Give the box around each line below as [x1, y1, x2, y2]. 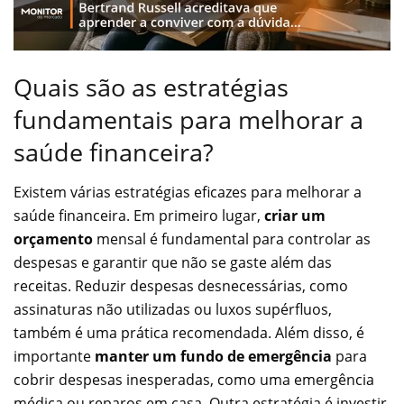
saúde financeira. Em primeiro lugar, [14, 206, 264, 226]
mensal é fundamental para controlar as [93, 229, 371, 250]
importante [14, 346, 95, 367]
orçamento [14, 229, 93, 250]
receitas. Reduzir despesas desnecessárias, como [14, 276, 348, 297]
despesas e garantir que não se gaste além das [14, 252, 332, 273]
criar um [264, 206, 326, 226]
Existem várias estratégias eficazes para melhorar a [14, 182, 362, 203]
